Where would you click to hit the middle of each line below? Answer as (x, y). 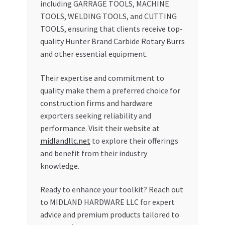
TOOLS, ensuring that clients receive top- (111, 28)
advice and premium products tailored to (109, 215)
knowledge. (60, 165)
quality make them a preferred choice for (110, 90)
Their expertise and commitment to (102, 78)
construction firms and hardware (96, 103)
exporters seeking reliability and (95, 115)
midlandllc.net (65, 140)
